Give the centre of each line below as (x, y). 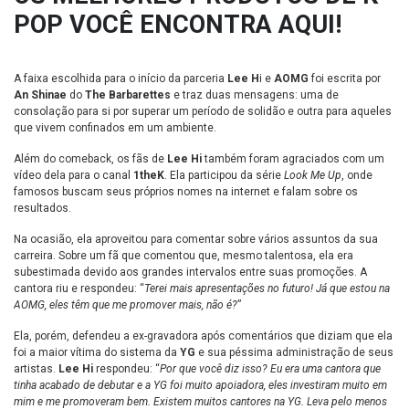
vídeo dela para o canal (73, 175)
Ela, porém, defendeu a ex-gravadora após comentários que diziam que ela (203, 336)
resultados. (42, 208)
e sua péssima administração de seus (294, 352)
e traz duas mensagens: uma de (255, 94)
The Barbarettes (126, 94)
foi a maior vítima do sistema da (97, 352)
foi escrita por (345, 78)
